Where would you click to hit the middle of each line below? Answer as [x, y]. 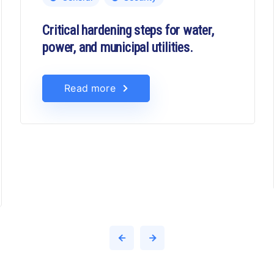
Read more [90, 88]
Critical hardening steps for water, [128, 30]
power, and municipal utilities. [118, 47]
